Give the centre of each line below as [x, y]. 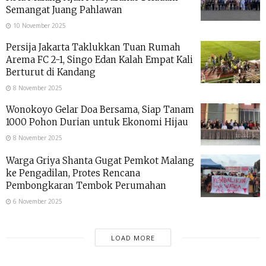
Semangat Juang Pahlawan [64, 9]
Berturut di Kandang [51, 72]
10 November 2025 [39, 25]
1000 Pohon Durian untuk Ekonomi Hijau [97, 122]
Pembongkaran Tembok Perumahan [86, 186]
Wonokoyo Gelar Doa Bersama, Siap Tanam [100, 109]
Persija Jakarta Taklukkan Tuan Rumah [93, 47]
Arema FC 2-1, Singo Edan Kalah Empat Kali [99, 59]
